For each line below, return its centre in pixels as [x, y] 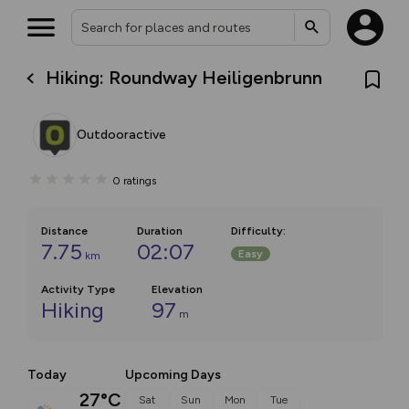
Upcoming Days [173, 375]
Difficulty [257, 231]
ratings [140, 180]
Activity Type [78, 289]
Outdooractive [121, 135]
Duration [160, 231]
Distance [64, 231]
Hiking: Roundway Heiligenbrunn [184, 77]
